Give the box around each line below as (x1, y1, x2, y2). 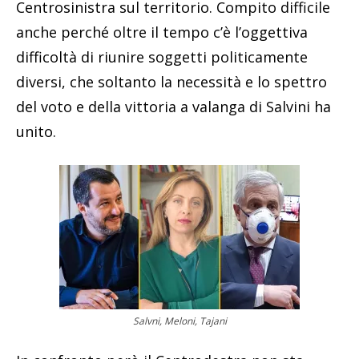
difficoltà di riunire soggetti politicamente (16, 46, 308, 67)
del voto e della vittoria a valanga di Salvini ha (16, 96, 331, 116)
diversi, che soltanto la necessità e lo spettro (16, 71, 327, 91)
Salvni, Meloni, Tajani (132, 313, 227, 328)
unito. (16, 121, 56, 141)
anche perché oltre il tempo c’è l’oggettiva (16, 22, 308, 42)
